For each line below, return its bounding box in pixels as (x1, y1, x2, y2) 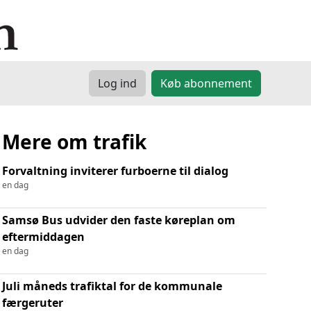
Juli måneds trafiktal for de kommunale (1, 278, 222, 294)
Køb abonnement (160, 75, 252, 91)
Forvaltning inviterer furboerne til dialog (1, 162, 228, 178)
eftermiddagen (1, 228, 85, 244)
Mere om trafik (1, 128, 146, 155)
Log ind (98, 75, 137, 91)
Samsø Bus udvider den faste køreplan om (1, 212, 235, 228)
